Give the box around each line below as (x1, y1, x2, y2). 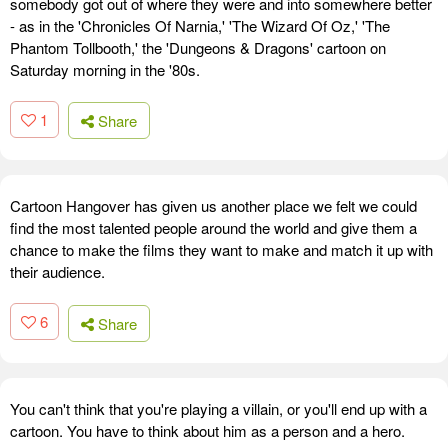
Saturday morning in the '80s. (10, 58, 200, 80)
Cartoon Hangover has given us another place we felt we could (10, 195, 417, 217)
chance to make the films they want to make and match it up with (10, 239, 433, 261)
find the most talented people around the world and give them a (10, 217, 417, 239)
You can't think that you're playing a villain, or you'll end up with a (10, 397, 427, 419)
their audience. (10, 261, 105, 283)
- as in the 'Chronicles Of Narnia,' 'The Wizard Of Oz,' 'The (10, 14, 390, 36)
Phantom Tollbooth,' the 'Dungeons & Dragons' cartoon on (10, 36, 386, 58)
